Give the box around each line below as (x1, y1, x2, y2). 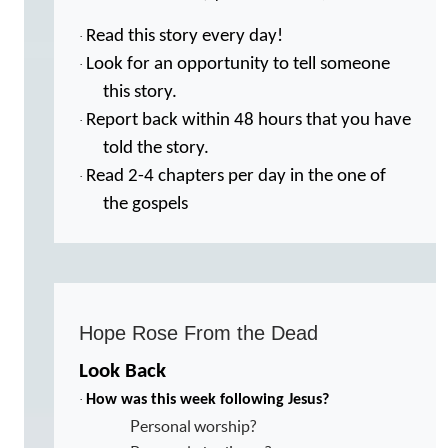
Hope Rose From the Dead (79, 321, 318, 344)
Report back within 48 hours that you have (86, 110, 411, 130)
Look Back (79, 360, 166, 382)
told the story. (103, 138, 209, 158)
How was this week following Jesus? (86, 391, 329, 408)
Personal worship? (130, 416, 256, 435)
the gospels (103, 194, 188, 214)
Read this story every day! (86, 26, 283, 46)
